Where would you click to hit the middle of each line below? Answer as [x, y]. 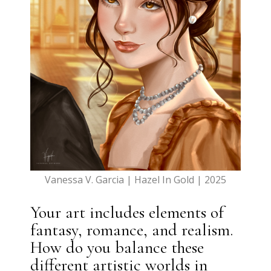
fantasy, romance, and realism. [132, 230]
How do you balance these [117, 247]
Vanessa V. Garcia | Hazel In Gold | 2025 [135, 179]
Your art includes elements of [127, 212]
